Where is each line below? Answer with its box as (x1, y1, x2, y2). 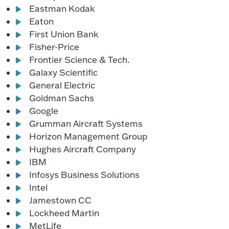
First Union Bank (29, 29, 99, 40)
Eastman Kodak (29, 3, 96, 14)
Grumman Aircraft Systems (29, 118, 143, 129)
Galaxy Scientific (29, 67, 98, 78)
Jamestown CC (29, 195, 92, 206)
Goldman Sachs (29, 93, 95, 104)
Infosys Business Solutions (29, 169, 140, 180)
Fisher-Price (29, 41, 80, 53)
